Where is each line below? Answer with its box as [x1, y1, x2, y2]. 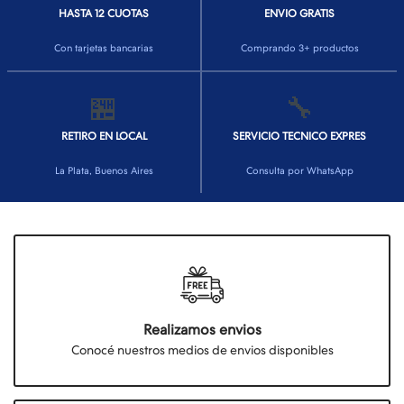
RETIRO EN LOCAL [60, 129, 147, 142]
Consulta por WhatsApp [245, 165, 353, 177]
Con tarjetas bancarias [54, 42, 153, 54]
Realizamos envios [142, 320, 262, 338]
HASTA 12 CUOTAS [59, 6, 149, 20]
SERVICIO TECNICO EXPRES [233, 129, 366, 142]
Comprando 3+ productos [240, 42, 359, 54]
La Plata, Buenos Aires [54, 165, 153, 177]
